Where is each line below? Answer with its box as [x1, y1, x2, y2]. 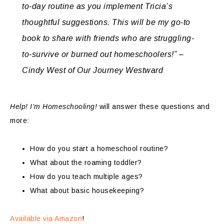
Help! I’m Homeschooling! [10, 102, 97, 110]
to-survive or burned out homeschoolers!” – [22, 50, 183, 58]
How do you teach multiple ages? [30, 172, 143, 180]
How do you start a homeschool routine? [30, 144, 168, 152]
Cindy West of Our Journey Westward [22, 66, 163, 74]
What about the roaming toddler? [30, 158, 142, 166]
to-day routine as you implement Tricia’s [22, 2, 172, 10]
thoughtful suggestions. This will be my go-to [22, 18, 190, 26]
